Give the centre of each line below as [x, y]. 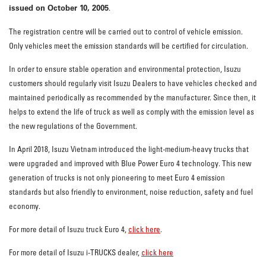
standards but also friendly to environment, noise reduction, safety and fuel [131, 192]
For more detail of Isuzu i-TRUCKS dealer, [75, 253]
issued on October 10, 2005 [59, 8]
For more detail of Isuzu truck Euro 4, [69, 229]
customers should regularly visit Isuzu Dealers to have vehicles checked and [133, 83]
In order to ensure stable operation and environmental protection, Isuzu [125, 69]
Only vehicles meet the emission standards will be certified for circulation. [129, 46]
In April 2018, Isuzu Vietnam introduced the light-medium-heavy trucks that [129, 149]
